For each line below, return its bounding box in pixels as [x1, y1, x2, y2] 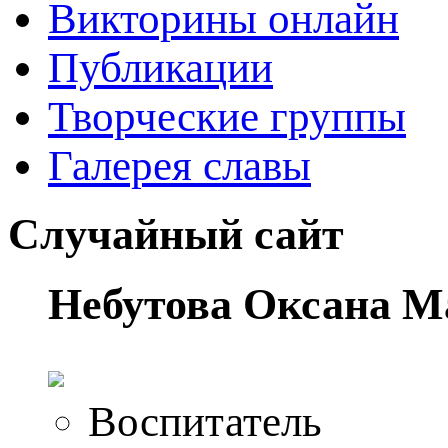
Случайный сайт [8, 209, 344, 259]
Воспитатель [88, 398, 322, 446]
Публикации [48, 44, 273, 92]
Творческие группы [48, 93, 406, 141]
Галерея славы [48, 142, 311, 190]
